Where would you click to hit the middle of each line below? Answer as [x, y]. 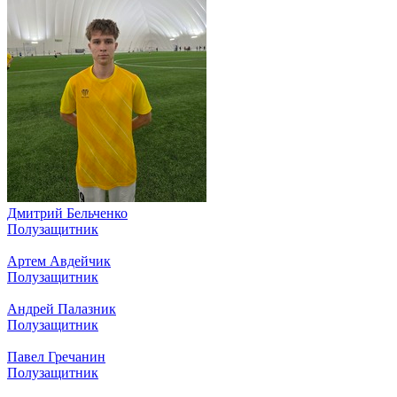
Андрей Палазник [62, 308]
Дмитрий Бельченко [67, 213]
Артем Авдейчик [59, 261]
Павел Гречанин [56, 356]
